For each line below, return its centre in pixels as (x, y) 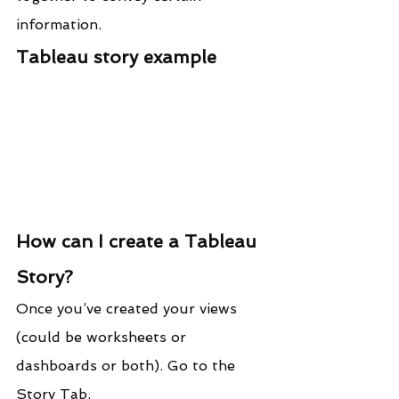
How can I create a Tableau (139, 241)
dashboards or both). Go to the (128, 365)
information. (59, 24)
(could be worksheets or (103, 337)
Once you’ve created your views (129, 308)
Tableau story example (116, 57)
